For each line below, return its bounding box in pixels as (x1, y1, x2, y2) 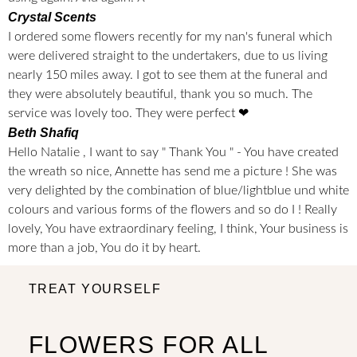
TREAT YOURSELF (28, 282, 162, 296)
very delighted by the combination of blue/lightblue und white (8, 184, 349, 198)
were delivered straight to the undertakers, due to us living (8, 49, 328, 63)
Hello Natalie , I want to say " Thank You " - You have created (8, 146, 339, 159)
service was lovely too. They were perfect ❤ (8, 107, 249, 120)
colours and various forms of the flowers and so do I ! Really (8, 203, 337, 217)
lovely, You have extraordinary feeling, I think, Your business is (8, 222, 348, 236)
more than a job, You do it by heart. (8, 241, 201, 255)
